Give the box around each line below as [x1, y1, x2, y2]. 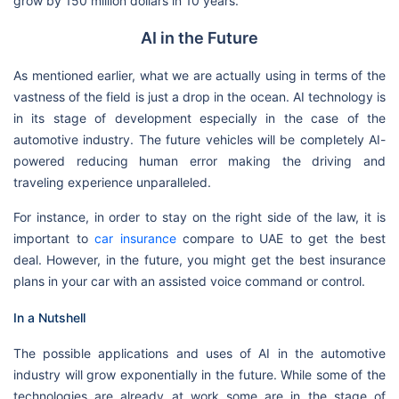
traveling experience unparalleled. [13, 174, 211, 190]
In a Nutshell [13, 309, 85, 325]
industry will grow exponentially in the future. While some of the [13, 366, 386, 382]
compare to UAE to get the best [175, 230, 386, 246]
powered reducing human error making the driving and [13, 152, 386, 168]
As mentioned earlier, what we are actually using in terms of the [13, 67, 386, 83]
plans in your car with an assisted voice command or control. [13, 273, 365, 289]
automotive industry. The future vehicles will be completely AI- [13, 131, 386, 147]
